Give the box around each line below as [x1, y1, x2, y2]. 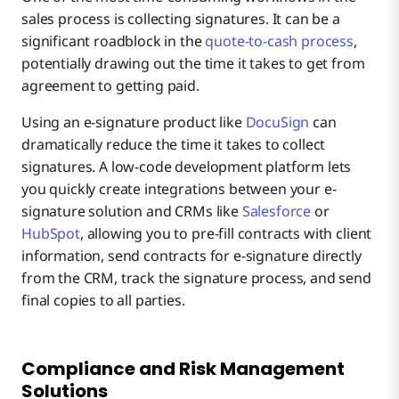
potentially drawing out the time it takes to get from [21, 53, 365, 74]
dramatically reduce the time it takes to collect [21, 134, 326, 155]
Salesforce [241, 201, 312, 222]
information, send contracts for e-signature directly [21, 246, 362, 266]
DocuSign [245, 112, 310, 133]
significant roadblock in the [21, 31, 206, 52]
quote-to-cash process [205, 31, 354, 52]
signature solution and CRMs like [21, 201, 242, 222]
